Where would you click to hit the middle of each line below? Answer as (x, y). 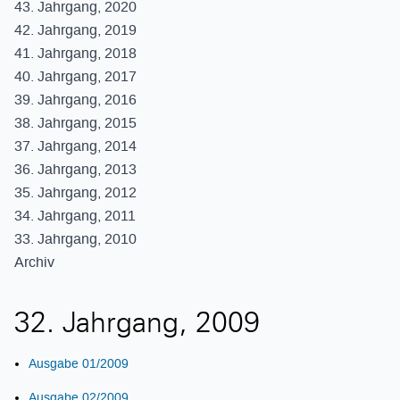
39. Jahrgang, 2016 (75, 100)
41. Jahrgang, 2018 (75, 53)
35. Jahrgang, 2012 (75, 192)
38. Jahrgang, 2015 (75, 123)
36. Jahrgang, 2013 (75, 169)
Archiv (34, 262)
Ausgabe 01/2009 (79, 363)
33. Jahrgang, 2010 (75, 239)
